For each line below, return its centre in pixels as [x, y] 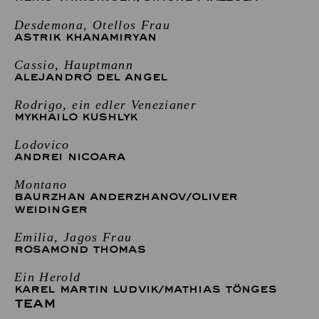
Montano [41, 184]
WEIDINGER [51, 209]
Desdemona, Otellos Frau [93, 25]
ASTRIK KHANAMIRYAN [85, 37]
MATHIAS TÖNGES [221, 289]
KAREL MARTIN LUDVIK [86, 289]
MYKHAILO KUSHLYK [76, 117]
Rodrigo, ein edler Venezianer [106, 104]
